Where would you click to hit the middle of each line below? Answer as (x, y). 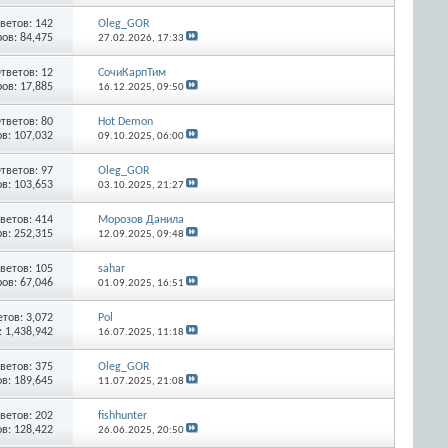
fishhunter (122, 415)
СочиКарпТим (131, 72)
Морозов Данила (140, 219)
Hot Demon (125, 121)
